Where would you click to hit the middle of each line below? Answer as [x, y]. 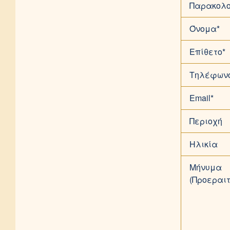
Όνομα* [205, 28]
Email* [202, 98]
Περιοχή [206, 121]
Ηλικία [204, 144]
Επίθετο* [207, 51]
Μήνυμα [206, 167]
